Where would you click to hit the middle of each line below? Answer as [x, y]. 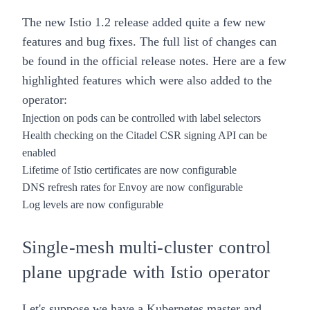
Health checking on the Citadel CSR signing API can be [145, 136]
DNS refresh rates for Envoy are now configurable [133, 188]
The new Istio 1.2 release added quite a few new [144, 22]
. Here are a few [246, 61]
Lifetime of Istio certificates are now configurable [129, 170]
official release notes [154, 61]
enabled [39, 153]
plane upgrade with [94, 273]
